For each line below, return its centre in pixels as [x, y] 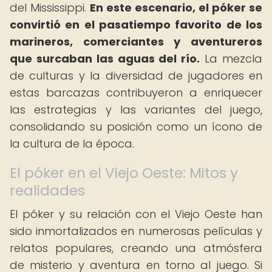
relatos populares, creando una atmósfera [136, 248]
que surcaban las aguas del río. [105, 59]
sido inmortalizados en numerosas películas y [136, 231]
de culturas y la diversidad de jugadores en [136, 76]
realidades [47, 191]
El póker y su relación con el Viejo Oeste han [136, 214]
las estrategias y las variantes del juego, [136, 110]
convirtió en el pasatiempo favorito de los [136, 25]
